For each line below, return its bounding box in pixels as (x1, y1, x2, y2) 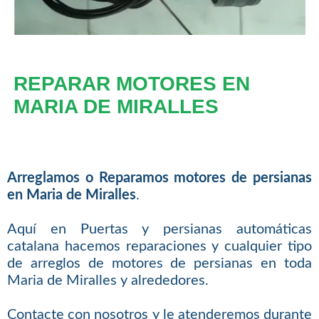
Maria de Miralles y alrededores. (6, 273, 209, 288)
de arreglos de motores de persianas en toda (6, 256, 313, 271)
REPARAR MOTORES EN (13, 73, 250, 95)
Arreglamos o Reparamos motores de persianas (6, 170, 313, 185)
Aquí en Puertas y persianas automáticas (6, 221, 313, 236)
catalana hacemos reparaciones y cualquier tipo (6, 239, 313, 253)
